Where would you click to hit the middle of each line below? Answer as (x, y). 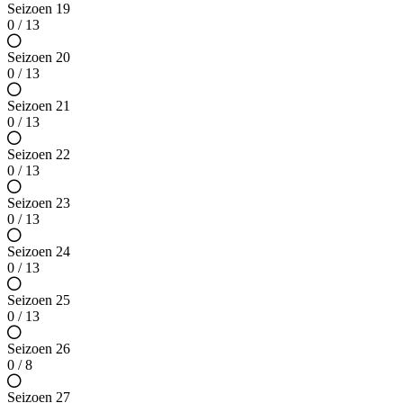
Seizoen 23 (39, 203)
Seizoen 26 (39, 349)
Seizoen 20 (39, 58)
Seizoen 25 (39, 300)
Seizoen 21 (39, 106)
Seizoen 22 (39, 155)
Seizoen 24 (39, 252)
